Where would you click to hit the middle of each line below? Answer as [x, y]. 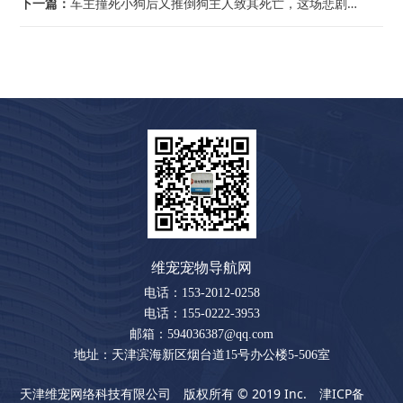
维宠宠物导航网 [201, 268]
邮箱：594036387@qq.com [201, 335]
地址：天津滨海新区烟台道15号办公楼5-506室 [201, 355]
